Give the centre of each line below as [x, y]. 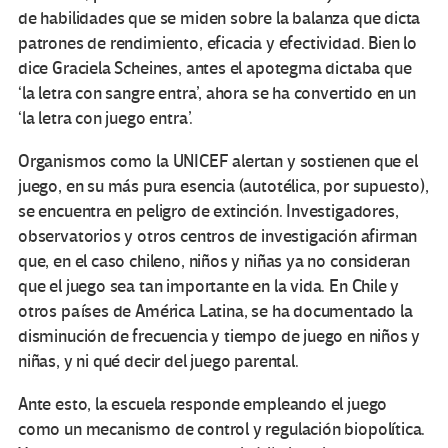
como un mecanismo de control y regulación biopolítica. [222, 430]
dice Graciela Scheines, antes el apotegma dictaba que [215, 69]
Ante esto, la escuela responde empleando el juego [203, 405]
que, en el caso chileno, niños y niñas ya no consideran [214, 262]
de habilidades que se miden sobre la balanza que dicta [219, 19]
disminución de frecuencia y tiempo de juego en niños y [219, 337]
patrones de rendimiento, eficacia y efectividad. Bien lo [217, 44]
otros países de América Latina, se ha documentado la [215, 312]
